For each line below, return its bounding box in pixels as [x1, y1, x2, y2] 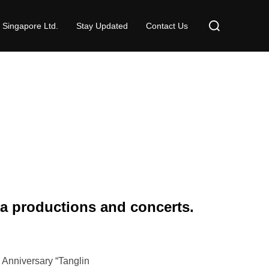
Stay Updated [76, 20, 128, 31]
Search [202, 13, 233, 23]
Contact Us [146, 20, 188, 31]
